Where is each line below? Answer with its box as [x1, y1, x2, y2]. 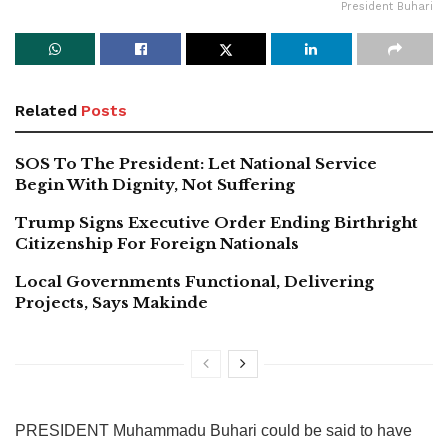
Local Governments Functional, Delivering [15, 272, 374, 292]
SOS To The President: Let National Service [15, 154, 377, 174]
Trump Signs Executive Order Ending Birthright [15, 213, 418, 233]
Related [15, 101, 77, 121]
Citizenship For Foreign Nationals [15, 234, 299, 254]
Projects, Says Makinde [15, 293, 208, 313]
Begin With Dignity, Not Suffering [15, 175, 295, 195]
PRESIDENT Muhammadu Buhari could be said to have [15, 422, 412, 440]
